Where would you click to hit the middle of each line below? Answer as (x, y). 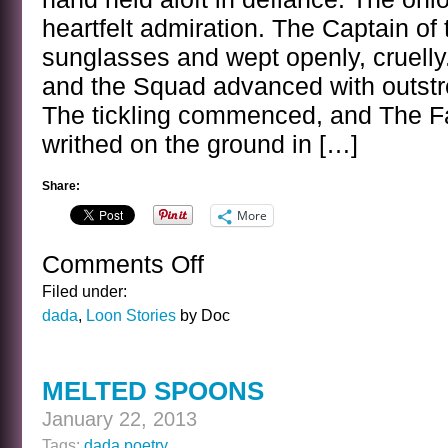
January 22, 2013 (119, 419)
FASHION (236, 303)
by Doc (203, 315)
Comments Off (123, 264)
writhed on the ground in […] (200, 144)
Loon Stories (131, 315)
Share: (61, 186)
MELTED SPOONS (153, 391)
